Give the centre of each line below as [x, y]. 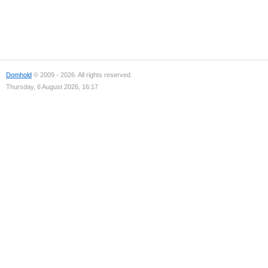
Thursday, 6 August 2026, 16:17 [52, 87]
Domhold [19, 75]
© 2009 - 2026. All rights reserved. [82, 75]
